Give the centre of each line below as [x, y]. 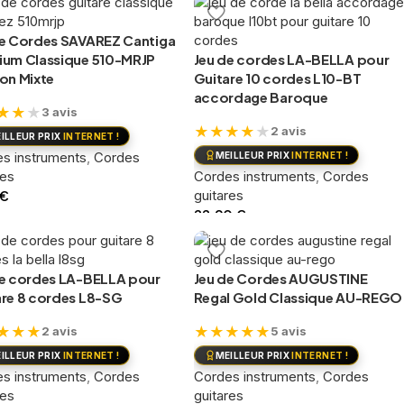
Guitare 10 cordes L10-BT [277, 78]
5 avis [288, 331]
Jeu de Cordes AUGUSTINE [280, 278]
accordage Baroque [261, 96]
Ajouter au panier [252, 239]
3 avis [60, 112]
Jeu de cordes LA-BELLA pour [291, 59]
